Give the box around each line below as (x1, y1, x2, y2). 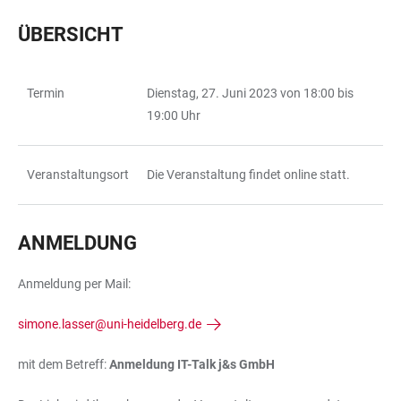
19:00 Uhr (147, 108, 200, 124)
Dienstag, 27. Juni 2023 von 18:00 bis (147, 86, 354, 101)
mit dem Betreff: (18, 357, 107, 372)
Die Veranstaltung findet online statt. (147, 167, 350, 183)
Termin (27, 86, 64, 101)
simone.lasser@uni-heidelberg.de (18, 317, 201, 332)
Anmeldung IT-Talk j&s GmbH (107, 357, 275, 372)
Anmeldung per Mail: (18, 277, 131, 292)
